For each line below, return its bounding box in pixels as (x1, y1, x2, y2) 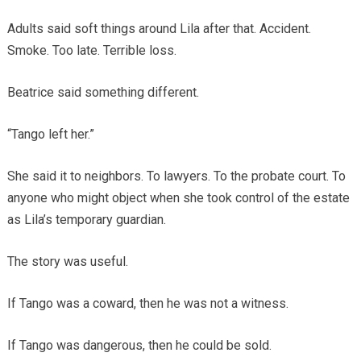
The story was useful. (6, 253, 128, 269)
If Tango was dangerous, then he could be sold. (6, 337, 272, 353)
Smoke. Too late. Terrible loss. (6, 42, 176, 58)
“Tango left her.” (6, 126, 94, 142)
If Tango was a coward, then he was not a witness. (6, 295, 288, 311)
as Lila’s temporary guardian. (6, 211, 166, 227)
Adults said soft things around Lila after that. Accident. (6, 20, 311, 36)
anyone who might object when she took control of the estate (6, 189, 350, 205)
